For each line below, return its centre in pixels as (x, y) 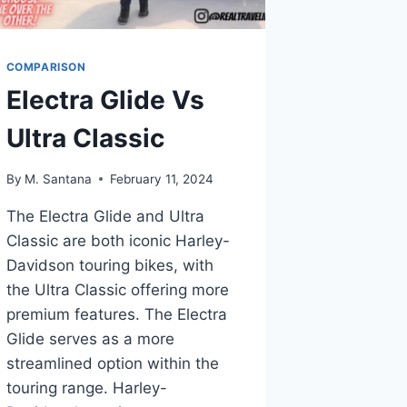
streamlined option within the (112, 363)
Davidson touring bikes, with (109, 265)
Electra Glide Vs (105, 100)
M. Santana (58, 179)
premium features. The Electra (116, 314)
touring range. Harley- (86, 387)
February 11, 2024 (161, 179)
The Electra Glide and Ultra (105, 216)
